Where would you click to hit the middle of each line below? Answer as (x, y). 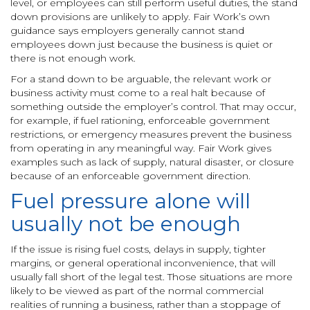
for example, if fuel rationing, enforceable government (140, 120)
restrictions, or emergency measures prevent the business (151, 134)
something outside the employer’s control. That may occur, (153, 107)
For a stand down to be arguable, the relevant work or (141, 79)
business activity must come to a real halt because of (138, 93)
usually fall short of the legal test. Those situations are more (152, 277)
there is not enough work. (73, 58)
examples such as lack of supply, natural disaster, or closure (152, 162)
